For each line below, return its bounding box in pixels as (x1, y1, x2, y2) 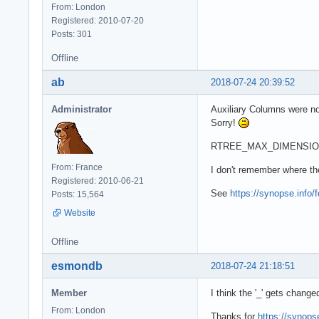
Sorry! (211, 117, 239, 128)
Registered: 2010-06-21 (51, 175, 144, 186)
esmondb (51, 259, 103, 272)
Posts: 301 (51, 28, 92, 39)
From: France (51, 162, 103, 172)
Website (64, 207, 95, 218)
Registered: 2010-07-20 (51, 15, 144, 26)
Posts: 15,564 (51, 189, 104, 199)
